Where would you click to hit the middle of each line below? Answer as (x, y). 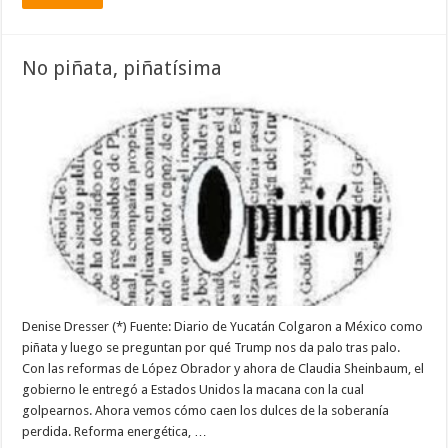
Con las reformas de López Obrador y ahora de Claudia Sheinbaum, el (223, 368)
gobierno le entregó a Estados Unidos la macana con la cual (193, 389)
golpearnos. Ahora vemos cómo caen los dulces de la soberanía (206, 410)
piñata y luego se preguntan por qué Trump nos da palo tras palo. (211, 347)
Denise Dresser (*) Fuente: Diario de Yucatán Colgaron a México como (223, 326)
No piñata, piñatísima (122, 67)
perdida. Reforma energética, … (115, 431)
